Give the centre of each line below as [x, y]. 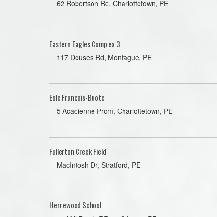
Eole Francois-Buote [77, 97]
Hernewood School [75, 205]
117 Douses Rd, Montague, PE [104, 57]
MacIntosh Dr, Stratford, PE [99, 165]
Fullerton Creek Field [78, 151]
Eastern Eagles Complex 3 [85, 44]
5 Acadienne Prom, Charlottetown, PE [115, 111]
